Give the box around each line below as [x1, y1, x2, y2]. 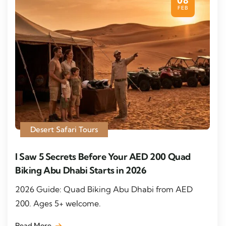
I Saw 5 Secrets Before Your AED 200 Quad [15, 150, 191, 162]
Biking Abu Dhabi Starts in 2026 [15, 164, 147, 176]
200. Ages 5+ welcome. [15, 198, 101, 208]
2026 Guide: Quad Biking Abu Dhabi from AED [15, 184, 193, 194]
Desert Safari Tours [30, 124, 98, 134]
